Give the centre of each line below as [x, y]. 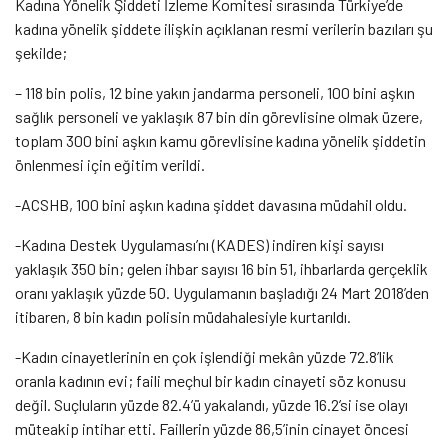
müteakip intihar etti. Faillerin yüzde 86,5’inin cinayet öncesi [213, 428]
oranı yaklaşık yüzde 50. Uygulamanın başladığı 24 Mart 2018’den [222, 292]
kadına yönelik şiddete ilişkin [109, 28]
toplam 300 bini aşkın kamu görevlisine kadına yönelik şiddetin [220, 140]
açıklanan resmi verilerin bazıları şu [319, 28]
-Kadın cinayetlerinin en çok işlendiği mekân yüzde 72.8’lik [204, 356]
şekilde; [41, 52]
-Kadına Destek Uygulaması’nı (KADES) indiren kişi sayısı [199, 244]
